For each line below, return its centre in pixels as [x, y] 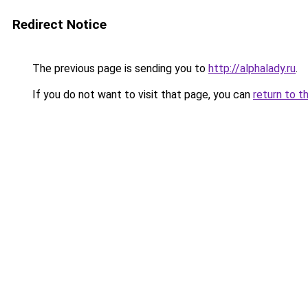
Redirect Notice [59, 24]
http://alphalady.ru [252, 68]
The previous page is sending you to [119, 68]
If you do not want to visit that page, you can [141, 95]
